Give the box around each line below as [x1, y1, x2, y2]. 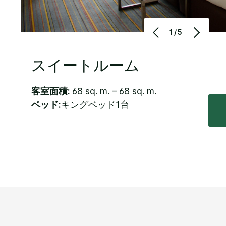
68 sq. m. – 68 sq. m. [72, 85, 156, 96]
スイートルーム [31, 55, 140, 75]
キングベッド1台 [61, 99, 129, 110]
